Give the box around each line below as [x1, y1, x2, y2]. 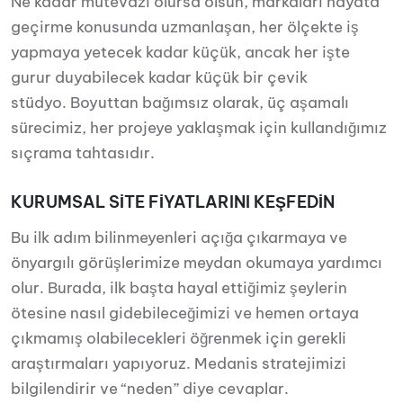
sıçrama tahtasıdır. [11, 143, 155, 163]
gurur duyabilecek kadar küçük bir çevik [11, 67, 308, 87]
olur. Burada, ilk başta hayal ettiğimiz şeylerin [11, 278, 347, 298]
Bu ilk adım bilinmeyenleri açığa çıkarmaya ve [11, 228, 347, 247]
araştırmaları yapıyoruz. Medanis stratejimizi [11, 354, 346, 373]
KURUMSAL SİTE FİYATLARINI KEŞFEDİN [11, 192, 335, 212]
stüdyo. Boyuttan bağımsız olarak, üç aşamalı [11, 93, 349, 112]
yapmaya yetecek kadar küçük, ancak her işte [11, 42, 350, 62]
